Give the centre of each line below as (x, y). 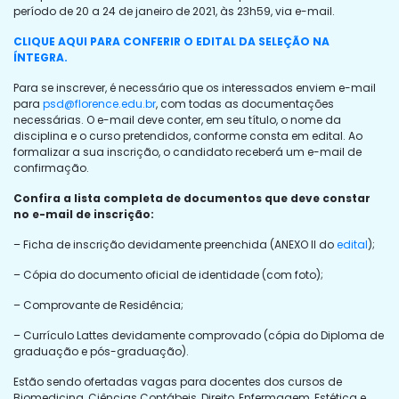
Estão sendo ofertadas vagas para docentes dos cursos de (178, 381)
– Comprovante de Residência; (98, 305)
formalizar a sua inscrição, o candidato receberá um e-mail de (187, 151)
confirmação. (51, 167)
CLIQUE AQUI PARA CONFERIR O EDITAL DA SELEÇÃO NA (171, 41)
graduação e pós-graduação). (101, 351)
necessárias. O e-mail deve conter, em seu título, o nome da (177, 119)
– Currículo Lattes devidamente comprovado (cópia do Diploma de (199, 335)
